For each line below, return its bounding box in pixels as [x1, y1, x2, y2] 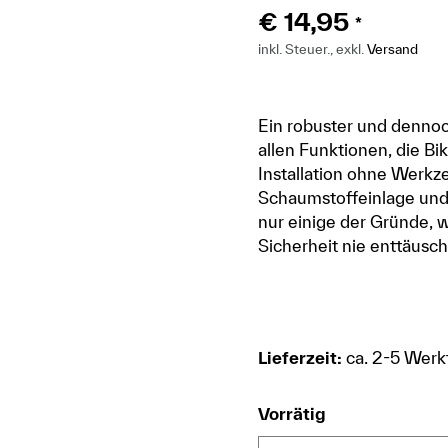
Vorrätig [258, 404, 327, 423]
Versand [367, 41, 419, 57]
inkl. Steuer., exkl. [258, 41, 368, 57]
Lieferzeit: [258, 348, 343, 367]
